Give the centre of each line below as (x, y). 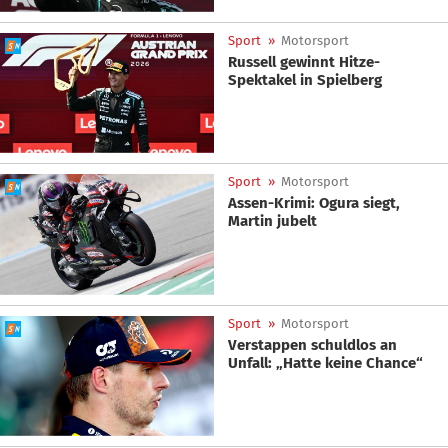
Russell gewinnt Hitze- (304, 61)
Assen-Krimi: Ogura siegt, (314, 203)
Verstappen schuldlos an (312, 344)
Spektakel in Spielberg (305, 79)
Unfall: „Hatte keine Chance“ (325, 362)
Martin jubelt (272, 221)
